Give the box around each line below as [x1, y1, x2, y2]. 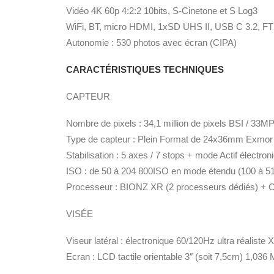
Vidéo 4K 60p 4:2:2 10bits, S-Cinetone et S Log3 [66, 6, 257, 16]
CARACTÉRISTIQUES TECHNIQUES [66, 64, 224, 75]
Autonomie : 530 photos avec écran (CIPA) [66, 37, 237, 48]
